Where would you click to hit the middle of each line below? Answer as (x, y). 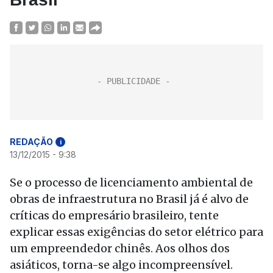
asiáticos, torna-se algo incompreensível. (121, 265)
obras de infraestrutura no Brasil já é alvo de (129, 199)
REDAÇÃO (31, 142)
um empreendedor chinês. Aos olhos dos (120, 248)
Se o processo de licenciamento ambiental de (131, 183)
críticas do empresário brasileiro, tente (114, 215)
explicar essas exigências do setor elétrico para (136, 232)
